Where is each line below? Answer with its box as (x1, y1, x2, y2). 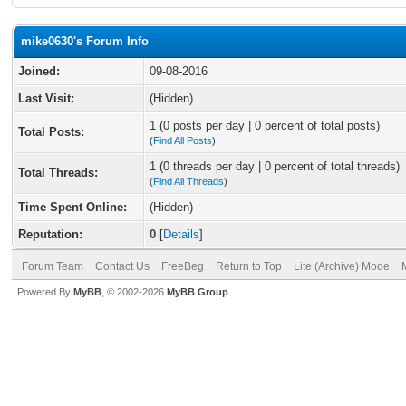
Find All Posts (153, 135, 212, 146)
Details (163, 227, 199, 241)
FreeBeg (161, 260, 204, 273)
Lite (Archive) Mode (294, 260, 390, 273)
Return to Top (216, 260, 282, 273)
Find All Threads (153, 176, 224, 187)
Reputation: (18, 227, 82, 241)
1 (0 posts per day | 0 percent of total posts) (150, 119, 380, 132)
